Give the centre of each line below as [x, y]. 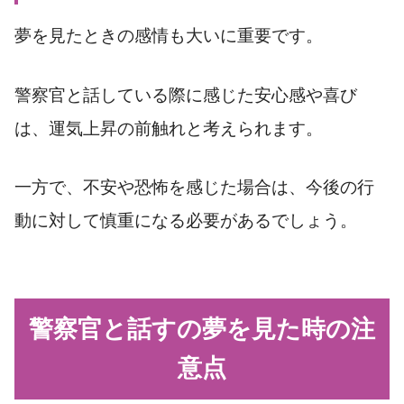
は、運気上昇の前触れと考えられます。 [169, 128]
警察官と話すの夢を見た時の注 [202, 329]
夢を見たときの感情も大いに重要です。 [169, 35]
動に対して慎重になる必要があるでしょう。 [186, 221]
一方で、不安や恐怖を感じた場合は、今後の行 [194, 188]
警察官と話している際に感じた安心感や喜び [186, 95]
